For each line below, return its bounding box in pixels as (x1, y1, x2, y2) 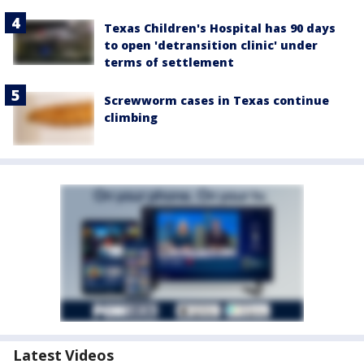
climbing (104, 109, 158, 125)
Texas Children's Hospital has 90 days (104, 19, 336, 36)
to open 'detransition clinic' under (104, 37, 318, 53)
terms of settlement (104, 54, 234, 70)
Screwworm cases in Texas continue (104, 92, 329, 108)
